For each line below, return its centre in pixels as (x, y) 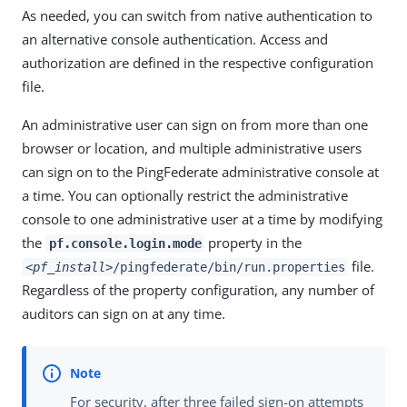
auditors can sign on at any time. (124, 314)
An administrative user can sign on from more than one (195, 125)
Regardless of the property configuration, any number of (198, 290)
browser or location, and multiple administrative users (192, 149)
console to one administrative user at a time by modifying (202, 219)
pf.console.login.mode (125, 244)
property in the (253, 243)
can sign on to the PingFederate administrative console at (200, 172)
